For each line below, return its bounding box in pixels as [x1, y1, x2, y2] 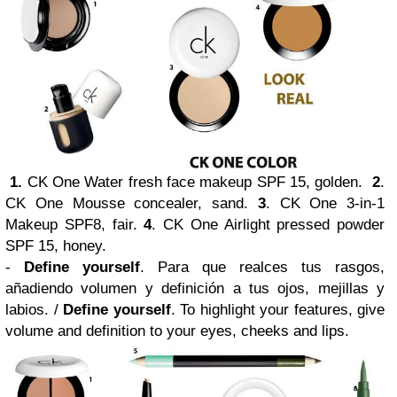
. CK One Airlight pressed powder [152, 215, 385, 233]
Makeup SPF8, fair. [5, 215, 144, 233]
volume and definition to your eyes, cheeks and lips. [5, 322, 354, 339]
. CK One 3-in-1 [265, 194, 385, 212]
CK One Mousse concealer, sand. [5, 194, 258, 212]
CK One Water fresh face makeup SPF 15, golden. [22, 173, 373, 191]
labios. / [5, 300, 63, 318]
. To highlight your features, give [170, 300, 385, 318]
